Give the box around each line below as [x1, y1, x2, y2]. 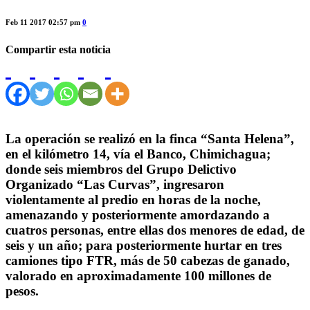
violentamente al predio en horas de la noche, [6, 192, 261, 207]
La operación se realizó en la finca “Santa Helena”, [6, 131, 294, 146]
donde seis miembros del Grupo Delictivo [6, 161, 237, 176]
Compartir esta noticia [6, 43, 111, 55]
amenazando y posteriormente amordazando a [6, 207, 270, 222]
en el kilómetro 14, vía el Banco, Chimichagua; [6, 146, 271, 161]
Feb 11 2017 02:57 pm [6, 17, 82, 26]
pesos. [6, 283, 39, 298]
